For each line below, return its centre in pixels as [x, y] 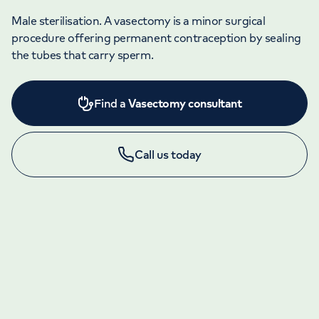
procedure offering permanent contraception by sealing [156, 37]
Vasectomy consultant [185, 103]
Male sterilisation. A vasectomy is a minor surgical [138, 20]
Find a [111, 103]
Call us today [168, 154]
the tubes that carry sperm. [83, 54]
